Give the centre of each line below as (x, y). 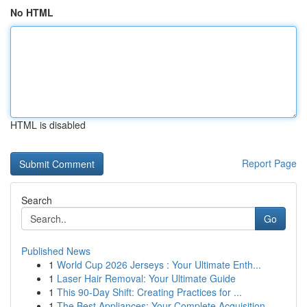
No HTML (32, 12)
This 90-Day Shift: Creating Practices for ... (149, 292)
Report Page (269, 163)
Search (37, 200)
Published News (56, 251)
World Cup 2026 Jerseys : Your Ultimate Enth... (159, 265)
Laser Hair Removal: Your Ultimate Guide (146, 278)
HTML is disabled (48, 125)
